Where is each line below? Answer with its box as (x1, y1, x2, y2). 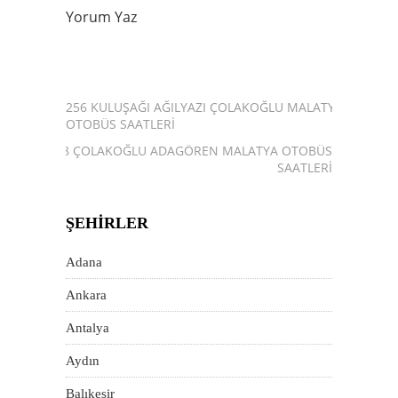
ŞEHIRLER (66, 214, 148, 232)
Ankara (66, 288, 107, 302)
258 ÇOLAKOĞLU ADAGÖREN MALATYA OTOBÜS (48, 142, 332, 159)
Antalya (66, 321, 109, 335)
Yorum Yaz (66, 7, 137, 27)
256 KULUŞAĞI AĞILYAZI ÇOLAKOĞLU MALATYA (66, 99, 343, 115)
